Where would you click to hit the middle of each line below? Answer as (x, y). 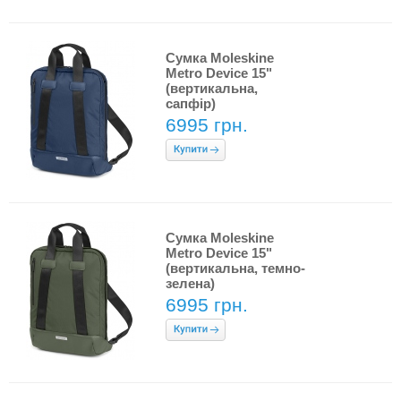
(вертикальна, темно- (235, 268)
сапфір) (191, 103)
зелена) (190, 283)
